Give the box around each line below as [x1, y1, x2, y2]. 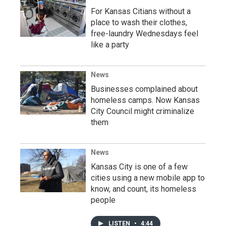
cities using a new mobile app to [91, 173, 205, 183]
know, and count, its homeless [91, 184, 196, 194]
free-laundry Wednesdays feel [91, 28, 198, 38]
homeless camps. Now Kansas [91, 95, 200, 105]
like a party [91, 39, 129, 49]
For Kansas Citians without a [91, 6, 191, 16]
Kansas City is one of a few [91, 161, 188, 172]
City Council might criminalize [91, 106, 194, 116]
